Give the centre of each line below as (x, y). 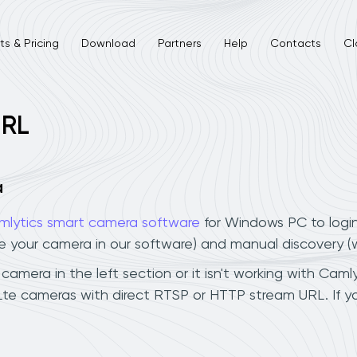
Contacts (295, 43)
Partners (179, 43)
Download (108, 43)
